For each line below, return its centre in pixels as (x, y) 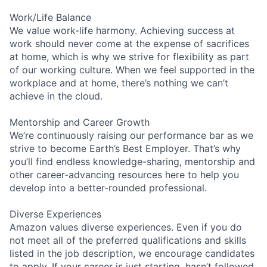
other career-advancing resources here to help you (124, 174)
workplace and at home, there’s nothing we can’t (119, 83)
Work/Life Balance (50, 17)
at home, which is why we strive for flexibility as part (129, 56)
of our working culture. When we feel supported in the (132, 69)
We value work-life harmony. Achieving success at (122, 30)
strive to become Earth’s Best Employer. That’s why (125, 148)
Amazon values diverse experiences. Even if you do (126, 227)
